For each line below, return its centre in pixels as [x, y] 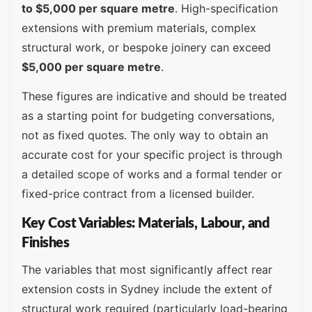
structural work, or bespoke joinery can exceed [146, 47]
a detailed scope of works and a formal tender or [152, 174]
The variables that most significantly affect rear [147, 269]
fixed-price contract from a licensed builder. [138, 194]
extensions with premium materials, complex [139, 28]
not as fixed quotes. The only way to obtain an [145, 135]
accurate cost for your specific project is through [152, 155]
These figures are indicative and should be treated [154, 96]
